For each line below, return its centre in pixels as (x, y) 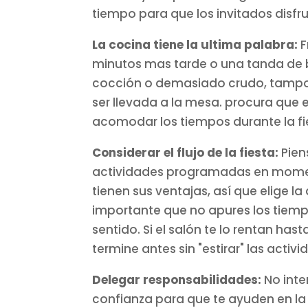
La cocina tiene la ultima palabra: (195, 45)
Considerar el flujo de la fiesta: (186, 153)
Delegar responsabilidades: (177, 280)
